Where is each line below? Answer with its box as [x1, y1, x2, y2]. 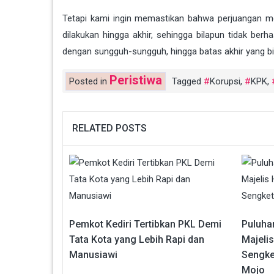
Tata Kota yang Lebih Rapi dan [69, 234, 204, 246]
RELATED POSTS [72, 122, 147, 135]
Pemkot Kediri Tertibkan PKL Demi [69, 218, 221, 231]
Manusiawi [69, 249, 117, 261]
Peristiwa [109, 73, 162, 88]
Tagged [172, 76, 204, 87]
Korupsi [210, 76, 240, 87]
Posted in [69, 76, 109, 87]
